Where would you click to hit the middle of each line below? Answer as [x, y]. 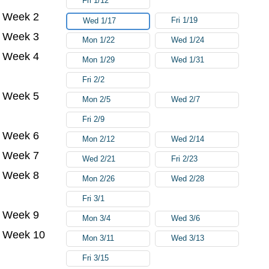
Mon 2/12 [99, 139]
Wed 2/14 [188, 139]
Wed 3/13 [188, 238]
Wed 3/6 [186, 218]
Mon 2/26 [99, 179]
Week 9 [21, 215]
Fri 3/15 [96, 258]
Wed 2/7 [186, 99]
